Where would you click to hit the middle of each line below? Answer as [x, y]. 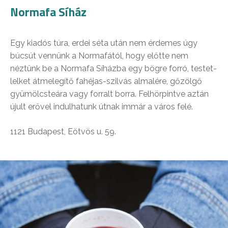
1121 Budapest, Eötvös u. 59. [63, 132]
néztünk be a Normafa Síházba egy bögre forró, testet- [113, 69]
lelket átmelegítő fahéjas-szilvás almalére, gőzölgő [106, 81]
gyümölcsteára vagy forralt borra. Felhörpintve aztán [109, 94]
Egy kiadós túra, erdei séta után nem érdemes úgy [104, 43]
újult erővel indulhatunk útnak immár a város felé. [102, 107]
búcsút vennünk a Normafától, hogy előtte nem [99, 56]
